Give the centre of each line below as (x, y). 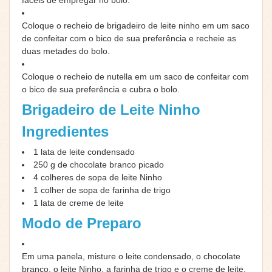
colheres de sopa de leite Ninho (101, 177)
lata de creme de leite (82, 202)
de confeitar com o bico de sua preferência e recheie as (129, 38)
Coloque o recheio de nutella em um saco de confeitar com (135, 76)
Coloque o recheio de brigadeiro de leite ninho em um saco (136, 25)
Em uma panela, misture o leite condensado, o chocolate (131, 256)
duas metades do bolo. (66, 51)
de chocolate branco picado (111, 164)
